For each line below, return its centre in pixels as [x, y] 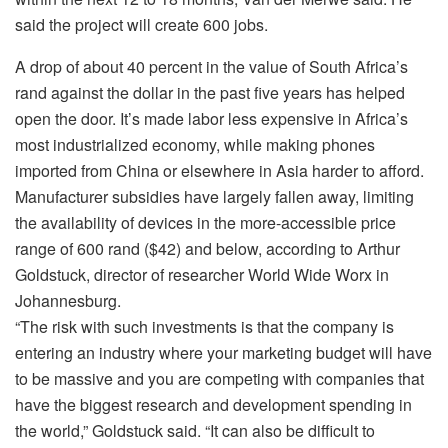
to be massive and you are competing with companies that [219, 378]
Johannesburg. [68, 300]
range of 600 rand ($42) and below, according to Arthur [207, 248]
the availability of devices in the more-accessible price [205, 222]
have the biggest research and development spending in [213, 404]
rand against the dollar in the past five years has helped [210, 92]
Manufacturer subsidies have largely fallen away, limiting [214, 196]
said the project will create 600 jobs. [141, 24]
